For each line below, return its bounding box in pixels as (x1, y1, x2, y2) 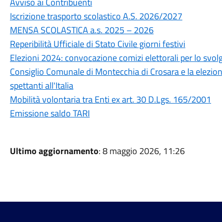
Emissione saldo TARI (9, 107, 90, 120)
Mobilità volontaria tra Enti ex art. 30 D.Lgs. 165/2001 (9, 93, 211, 106)
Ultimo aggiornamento (9, 144, 99, 158)
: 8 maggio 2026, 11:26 (98, 144, 185, 158)
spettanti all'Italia (9, 79, 73, 92)
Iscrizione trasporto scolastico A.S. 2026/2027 (9, 9, 182, 23)
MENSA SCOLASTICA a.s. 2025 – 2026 (9, 23, 154, 37)
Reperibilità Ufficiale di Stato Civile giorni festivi (9, 37, 185, 51)
